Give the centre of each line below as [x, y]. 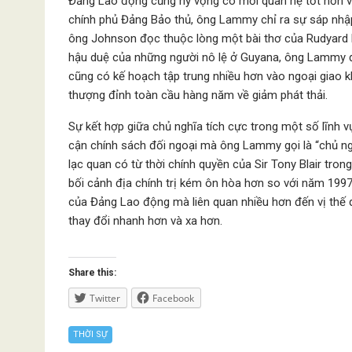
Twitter [105, 298]
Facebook [173, 298]
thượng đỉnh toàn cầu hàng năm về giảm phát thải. [198, 95]
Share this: [92, 273]
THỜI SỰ [90, 334]
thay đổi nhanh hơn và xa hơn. [145, 221]
